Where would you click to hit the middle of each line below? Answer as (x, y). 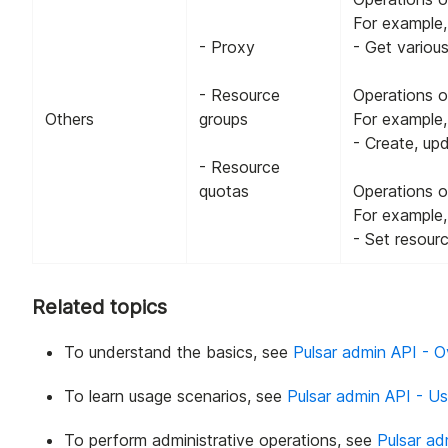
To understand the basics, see (178, 351)
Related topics (99, 306)
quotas (224, 190)
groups (223, 118)
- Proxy (227, 46)
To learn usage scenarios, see (175, 395)
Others (69, 118)
